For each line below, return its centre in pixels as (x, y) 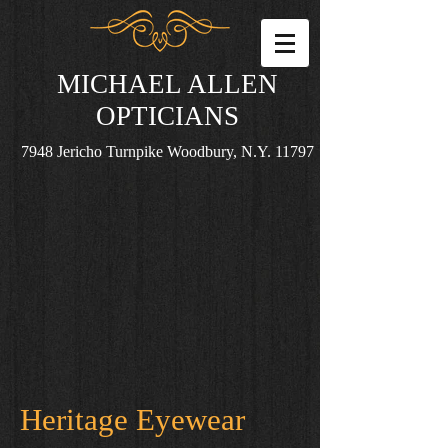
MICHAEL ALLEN (167, 84)
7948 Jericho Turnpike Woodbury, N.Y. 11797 (167, 151)
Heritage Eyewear (132, 419)
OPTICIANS (167, 116)
